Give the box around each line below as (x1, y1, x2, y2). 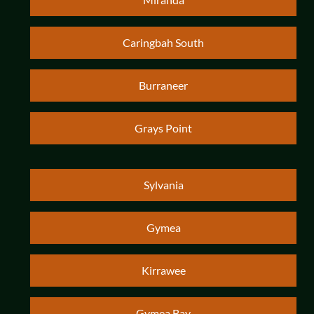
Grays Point (135, 121, 192, 135)
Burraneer (139, 78, 188, 93)
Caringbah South (123, 36, 204, 50)
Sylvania (143, 178, 184, 192)
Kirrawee (141, 264, 186, 278)
